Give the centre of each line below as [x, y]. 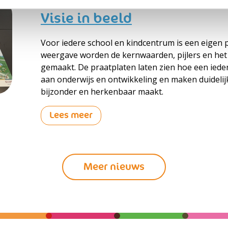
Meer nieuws [114, 167]
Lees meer [71, 115]
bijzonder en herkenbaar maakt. [102, 92]
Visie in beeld [86, 18]
